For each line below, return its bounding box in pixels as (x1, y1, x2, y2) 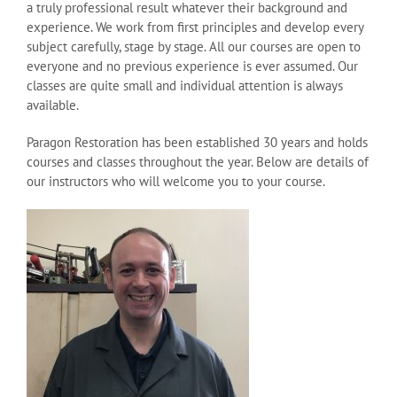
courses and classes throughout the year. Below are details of (27, 152, 369, 170)
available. (27, 96, 79, 113)
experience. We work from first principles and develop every (27, 18, 363, 35)
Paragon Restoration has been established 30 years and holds (27, 133, 368, 151)
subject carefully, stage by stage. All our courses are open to (27, 37, 361, 55)
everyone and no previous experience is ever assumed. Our (27, 57, 358, 74)
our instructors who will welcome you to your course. (27, 172, 325, 190)
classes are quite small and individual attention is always (27, 76, 343, 94)
